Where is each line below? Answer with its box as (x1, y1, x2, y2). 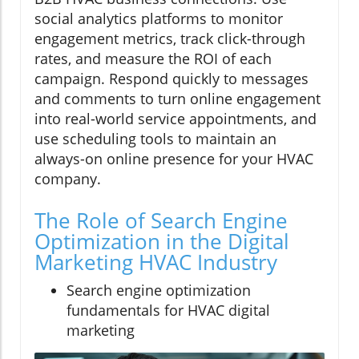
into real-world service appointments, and (34, 108, 317, 128)
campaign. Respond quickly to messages (34, 68, 309, 88)
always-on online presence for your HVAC (34, 148, 313, 168)
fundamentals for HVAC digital (67, 300, 270, 320)
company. (34, 168, 101, 188)
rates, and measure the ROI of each (34, 48, 272, 68)
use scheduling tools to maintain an (34, 128, 276, 148)
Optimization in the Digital (34, 226, 289, 256)
